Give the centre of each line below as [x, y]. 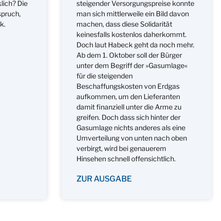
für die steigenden [104, 75]
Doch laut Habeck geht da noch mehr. [135, 44]
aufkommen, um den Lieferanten [128, 96]
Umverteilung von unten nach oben [131, 138]
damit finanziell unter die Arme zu [129, 107]
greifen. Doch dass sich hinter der [128, 117]
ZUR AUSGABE [104, 179]
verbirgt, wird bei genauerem [121, 148]
